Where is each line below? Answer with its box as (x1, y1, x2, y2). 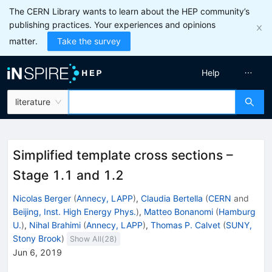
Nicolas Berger (13, 192, 71, 203)
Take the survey (57, 36, 121, 46)
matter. (9, 36, 38, 46)
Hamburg (219, 206, 256, 217)
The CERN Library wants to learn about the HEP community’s (9, 6, 250, 16)
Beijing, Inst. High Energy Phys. (13, 206, 136, 217)
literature (15, 97, 50, 107)
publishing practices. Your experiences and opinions (9, 19, 216, 30)
